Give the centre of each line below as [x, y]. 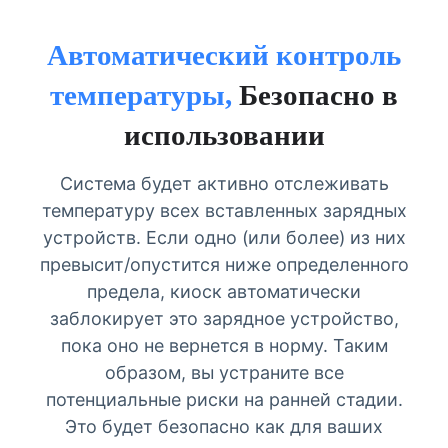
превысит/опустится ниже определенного [224, 265]
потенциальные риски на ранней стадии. [224, 400]
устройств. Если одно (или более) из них [224, 238]
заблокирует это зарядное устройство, [224, 319]
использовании [224, 134]
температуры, [144, 94]
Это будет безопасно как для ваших [224, 427]
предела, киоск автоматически [224, 292]
